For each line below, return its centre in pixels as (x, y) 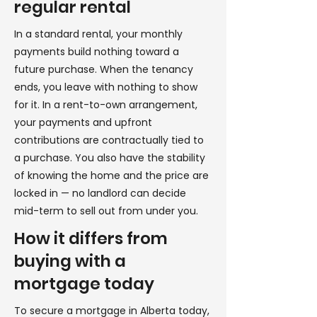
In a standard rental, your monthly (98, 34)
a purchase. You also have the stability (110, 158)
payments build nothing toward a (97, 52)
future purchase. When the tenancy (104, 69)
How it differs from (91, 238)
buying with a (70, 261)
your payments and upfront (83, 122)
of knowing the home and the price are (111, 175)
